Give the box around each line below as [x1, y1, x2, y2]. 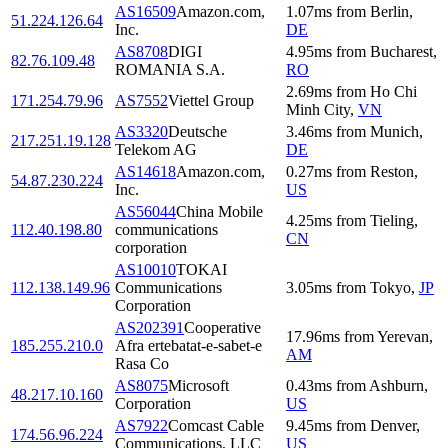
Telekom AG [115, 140, 197, 158]
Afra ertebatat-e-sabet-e [115, 336, 262, 354]
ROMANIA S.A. [115, 60, 225, 78]
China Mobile [176, 202, 263, 220]
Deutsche [168, 122, 227, 140]
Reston [370, 162, 414, 180]
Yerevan [377, 327, 429, 345]
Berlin [370, 2, 409, 20]
